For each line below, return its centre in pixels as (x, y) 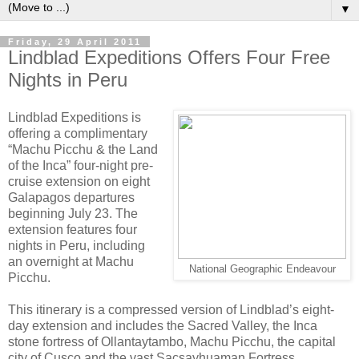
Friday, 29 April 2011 (75, 41)
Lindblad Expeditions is (75, 118)
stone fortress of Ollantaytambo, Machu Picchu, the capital (172, 342)
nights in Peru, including (77, 246)
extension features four (73, 230)
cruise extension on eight (79, 182)
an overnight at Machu (71, 262)
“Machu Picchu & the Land (83, 150)
